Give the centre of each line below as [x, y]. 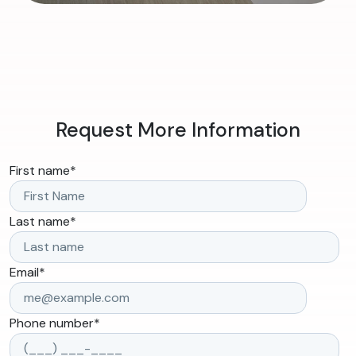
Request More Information [178, 130]
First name [40, 171]
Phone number [52, 323]
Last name [40, 222]
